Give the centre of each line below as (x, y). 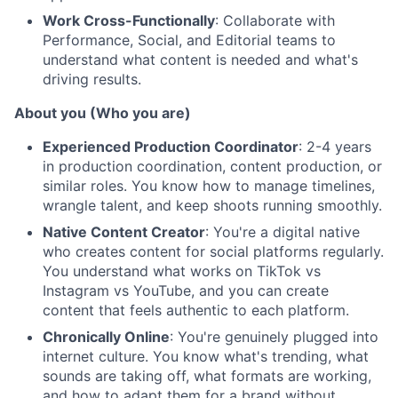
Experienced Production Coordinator (171, 147)
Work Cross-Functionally (129, 21)
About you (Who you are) (103, 113)
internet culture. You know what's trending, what (206, 357)
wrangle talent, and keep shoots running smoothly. (212, 206)
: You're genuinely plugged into (274, 337)
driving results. (92, 80)
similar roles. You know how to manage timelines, (209, 186)
